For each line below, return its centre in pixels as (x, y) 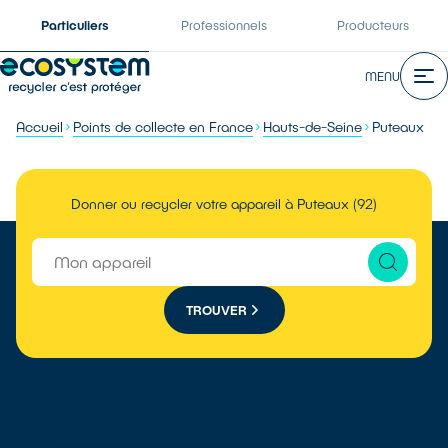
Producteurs (373, 25)
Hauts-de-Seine (312, 126)
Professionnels (223, 25)
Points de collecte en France (163, 126)
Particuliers (74, 25)
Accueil (39, 126)
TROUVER (216, 309)
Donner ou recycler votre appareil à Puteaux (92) (224, 203)
